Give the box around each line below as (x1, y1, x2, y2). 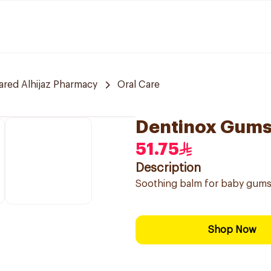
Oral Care (117, 80, 160, 90)
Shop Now (208, 225, 256, 235)
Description (135, 162, 201, 174)
